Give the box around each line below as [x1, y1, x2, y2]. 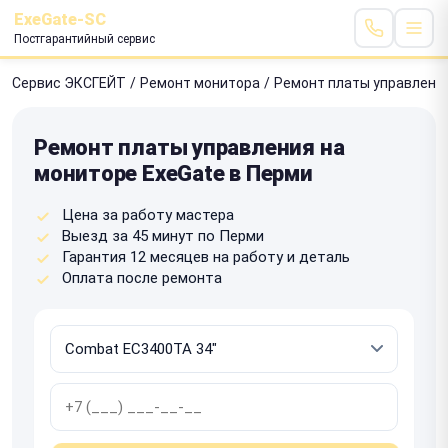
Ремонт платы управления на [34, 134, 345, 160]
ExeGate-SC [14, 9, 106, 29]
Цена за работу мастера [62, 205, 234, 224]
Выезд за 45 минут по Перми [62, 226, 264, 245]
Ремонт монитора [140, 74, 260, 91]
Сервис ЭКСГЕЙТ [12, 74, 126, 91]
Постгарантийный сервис [14, 31, 155, 46]
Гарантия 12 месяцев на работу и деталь [62, 247, 350, 266]
